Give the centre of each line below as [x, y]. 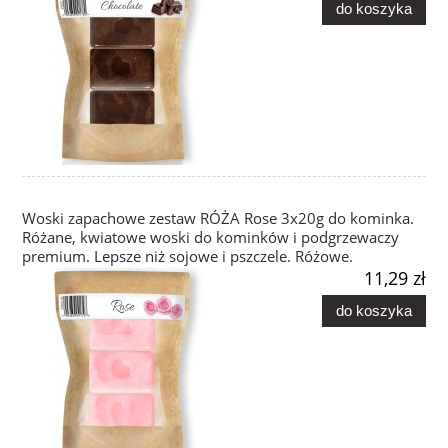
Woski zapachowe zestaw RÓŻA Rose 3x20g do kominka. [218, 219]
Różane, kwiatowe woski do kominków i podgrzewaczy [210, 238]
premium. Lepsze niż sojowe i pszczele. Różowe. [187, 257]
